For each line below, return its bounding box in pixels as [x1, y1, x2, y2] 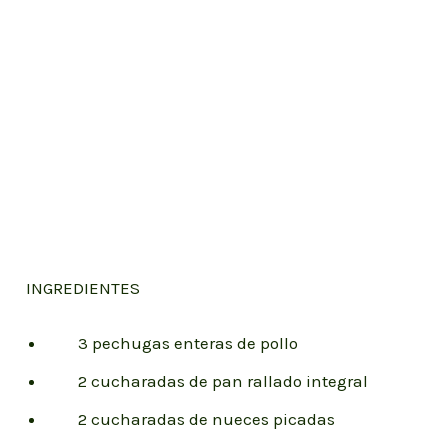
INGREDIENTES [26, 277, 141, 298]
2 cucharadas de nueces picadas [46, 409, 336, 430]
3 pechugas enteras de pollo [46, 333, 299, 354]
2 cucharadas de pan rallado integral [46, 371, 369, 392]
